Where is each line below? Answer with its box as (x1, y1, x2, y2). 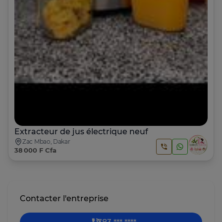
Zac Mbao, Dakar (22, 138, 70, 146)
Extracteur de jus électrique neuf (14, 127, 148, 137)
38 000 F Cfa (14, 146, 56, 155)
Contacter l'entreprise (20, 194, 109, 204)
